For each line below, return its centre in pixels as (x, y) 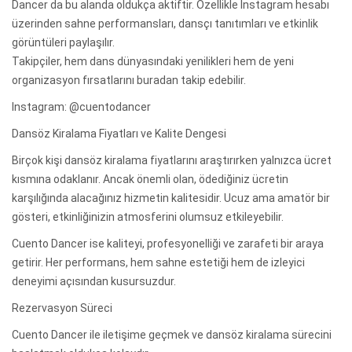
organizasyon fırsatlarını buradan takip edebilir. (129, 80)
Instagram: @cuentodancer (81, 106)
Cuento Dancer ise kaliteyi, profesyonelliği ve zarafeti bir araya (168, 243)
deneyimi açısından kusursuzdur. (94, 281)
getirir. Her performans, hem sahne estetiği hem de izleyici (158, 262)
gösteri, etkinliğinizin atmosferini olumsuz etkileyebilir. (148, 216)
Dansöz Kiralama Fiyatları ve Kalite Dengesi (119, 133)
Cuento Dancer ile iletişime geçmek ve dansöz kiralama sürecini (172, 334)
